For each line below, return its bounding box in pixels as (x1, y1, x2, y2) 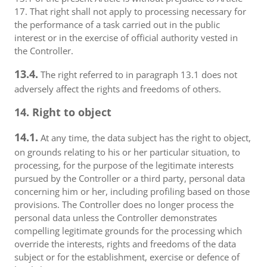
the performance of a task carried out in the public (14, 18, 220, 30)
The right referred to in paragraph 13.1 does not (38, 69, 237, 80)
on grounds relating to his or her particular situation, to (14, 146, 240, 158)
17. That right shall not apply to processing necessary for (14, 5, 246, 17)
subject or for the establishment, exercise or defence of (14, 251, 240, 263)
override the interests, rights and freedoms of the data (14, 238, 236, 250)
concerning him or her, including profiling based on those (14, 185, 250, 197)
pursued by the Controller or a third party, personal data (14, 172, 245, 184)
